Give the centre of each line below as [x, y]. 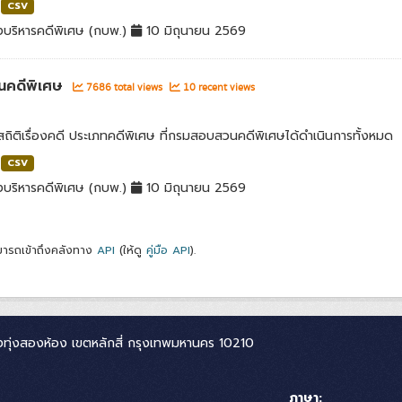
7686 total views [124, 87]
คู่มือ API [168, 250]
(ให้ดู [130, 250]
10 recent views [217, 87]
